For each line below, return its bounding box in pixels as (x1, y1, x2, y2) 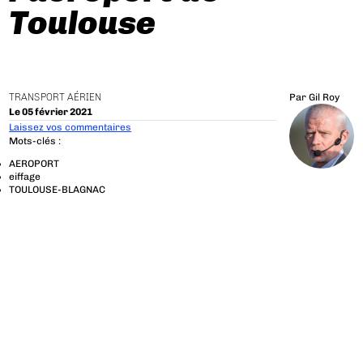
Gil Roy (308, 92, 340, 104)
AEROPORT (9, 158, 60, 170)
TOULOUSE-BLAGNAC (9, 184, 106, 196)
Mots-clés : (9, 135, 62, 147)
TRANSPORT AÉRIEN (9, 92, 102, 104)
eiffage (9, 171, 41, 183)
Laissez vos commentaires (9, 121, 132, 133)
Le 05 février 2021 (9, 105, 93, 117)
